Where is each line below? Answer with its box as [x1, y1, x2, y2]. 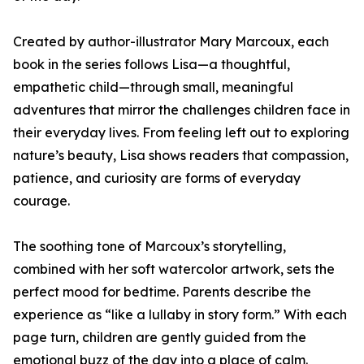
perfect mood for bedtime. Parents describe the [13, 284, 311, 301]
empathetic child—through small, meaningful [13, 79, 293, 96]
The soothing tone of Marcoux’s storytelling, [13, 238, 286, 255]
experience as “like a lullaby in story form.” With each [13, 306, 347, 323]
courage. [13, 193, 70, 210]
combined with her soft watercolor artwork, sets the [13, 261, 335, 278]
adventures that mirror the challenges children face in [13, 102, 350, 119]
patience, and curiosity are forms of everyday [13, 170, 301, 187]
